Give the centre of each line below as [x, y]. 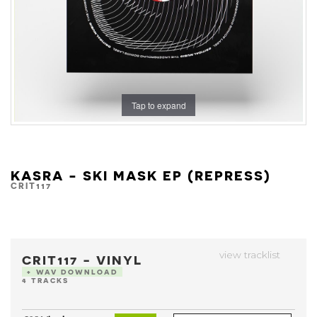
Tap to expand [158, 105]
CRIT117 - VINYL [82, 259]
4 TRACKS [45, 280]
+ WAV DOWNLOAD [72, 272]
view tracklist [251, 255]
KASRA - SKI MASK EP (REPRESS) [141, 174]
